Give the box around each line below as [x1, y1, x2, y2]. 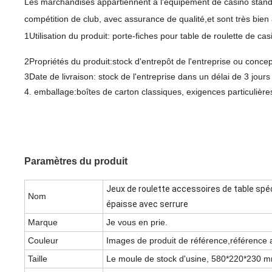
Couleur [28, 236, 58, 245]
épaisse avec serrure [106, 199, 188, 209]
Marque [28, 217, 58, 227]
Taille [28, 254, 47, 263]
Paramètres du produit [24, 156, 127, 166]
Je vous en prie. [106, 217, 168, 227]
